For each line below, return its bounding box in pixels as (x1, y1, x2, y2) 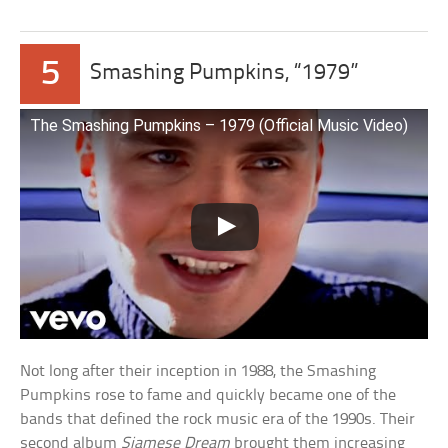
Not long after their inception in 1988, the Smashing (20, 362, 377, 380)
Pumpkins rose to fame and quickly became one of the (20, 386, 397, 404)
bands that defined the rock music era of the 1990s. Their (20, 410, 416, 428)
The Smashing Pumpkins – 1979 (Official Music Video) (30, 116, 409, 136)
